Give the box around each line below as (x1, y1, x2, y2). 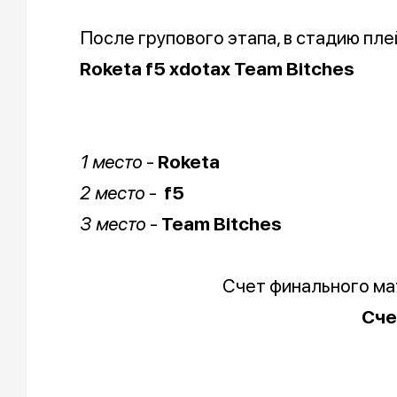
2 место (80, 182, 145, 205)
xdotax (169, 58, 234, 81)
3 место (80, 213, 146, 236)
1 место (80, 151, 143, 174)
